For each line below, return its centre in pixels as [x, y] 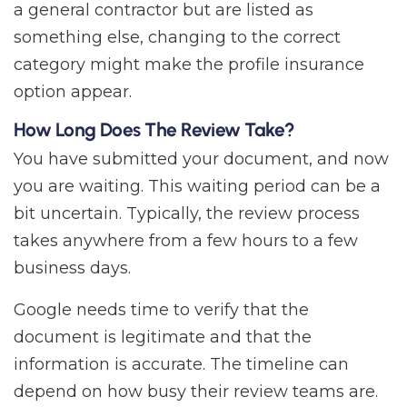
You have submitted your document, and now [201, 159]
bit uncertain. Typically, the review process [187, 214]
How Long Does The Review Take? [154, 130]
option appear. [73, 92]
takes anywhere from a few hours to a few [186, 241]
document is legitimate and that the [163, 338]
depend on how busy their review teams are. [196, 392]
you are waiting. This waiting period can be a [197, 187]
